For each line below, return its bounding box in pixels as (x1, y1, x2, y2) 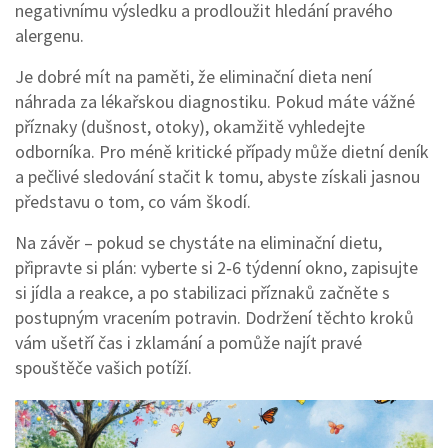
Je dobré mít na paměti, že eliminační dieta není (15, 65, 372, 88)
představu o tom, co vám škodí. (15, 190, 251, 213)
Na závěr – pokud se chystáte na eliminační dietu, (15, 231, 382, 254)
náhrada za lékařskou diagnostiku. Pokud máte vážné (15, 90, 415, 113)
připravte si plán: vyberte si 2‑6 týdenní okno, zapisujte (15, 256, 418, 279)
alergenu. (15, 24, 84, 47)
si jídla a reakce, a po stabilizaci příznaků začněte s (15, 281, 390, 304)
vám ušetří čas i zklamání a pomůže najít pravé (15, 331, 362, 354)
